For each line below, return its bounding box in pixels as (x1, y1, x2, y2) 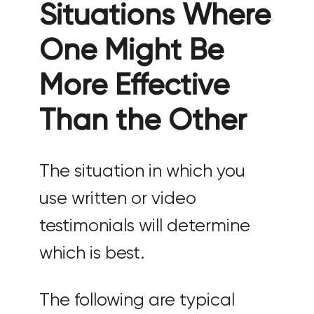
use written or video (39, 189, 196, 208)
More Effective (39, 71, 229, 101)
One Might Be (39, 36, 224, 66)
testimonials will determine (39, 217, 250, 235)
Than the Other (39, 106, 247, 136)
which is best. (39, 244, 144, 263)
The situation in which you (39, 162, 245, 181)
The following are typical (39, 291, 235, 310)
